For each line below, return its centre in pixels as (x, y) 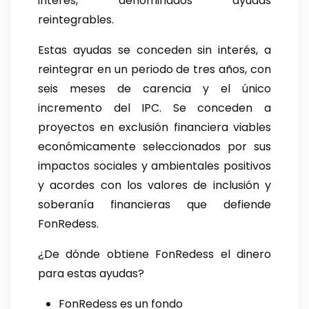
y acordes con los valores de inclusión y (154, 186)
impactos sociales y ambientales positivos (154, 166)
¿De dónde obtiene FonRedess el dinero (154, 255)
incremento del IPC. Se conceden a (154, 108)
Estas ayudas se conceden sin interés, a (154, 50)
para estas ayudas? (91, 274)
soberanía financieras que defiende (154, 205)
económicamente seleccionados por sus (154, 147)
